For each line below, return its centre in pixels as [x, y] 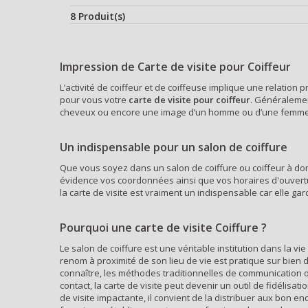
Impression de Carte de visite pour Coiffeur [175, 67]
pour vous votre [94, 100]
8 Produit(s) [98, 16]
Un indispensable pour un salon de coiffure [174, 147]
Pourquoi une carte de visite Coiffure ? [163, 228]
